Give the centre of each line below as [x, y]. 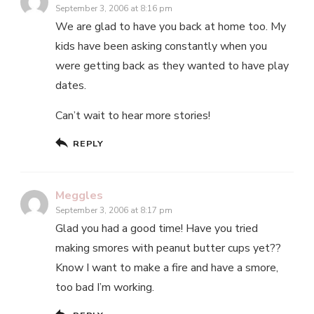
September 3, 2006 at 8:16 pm [114, 9]
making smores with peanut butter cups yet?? [168, 248]
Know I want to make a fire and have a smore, [167, 268]
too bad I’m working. [105, 288]
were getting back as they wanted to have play [172, 66]
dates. [71, 86]
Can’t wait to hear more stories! [133, 116]
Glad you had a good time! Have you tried [157, 229]
